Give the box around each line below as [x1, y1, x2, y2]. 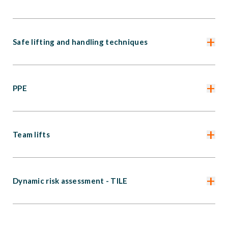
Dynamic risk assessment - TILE [13, 176, 128, 186]
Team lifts [13, 130, 50, 139]
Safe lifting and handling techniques [13, 37, 148, 47]
